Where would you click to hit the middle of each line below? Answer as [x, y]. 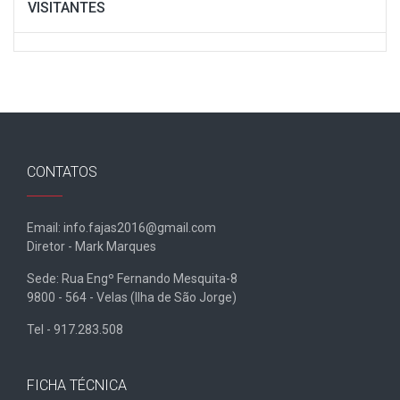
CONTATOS [62, 171]
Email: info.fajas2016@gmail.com [121, 227]
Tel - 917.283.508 [75, 329]
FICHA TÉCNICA [77, 385]
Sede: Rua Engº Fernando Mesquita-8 [132, 278]
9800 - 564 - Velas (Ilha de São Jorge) [132, 297]
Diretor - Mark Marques [92, 246]
